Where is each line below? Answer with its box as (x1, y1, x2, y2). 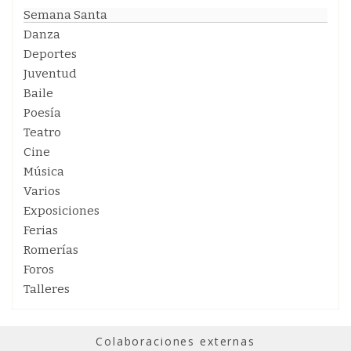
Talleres (24, 282, 70, 296)
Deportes (24, 47, 77, 61)
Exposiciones (24, 204, 100, 218)
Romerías (24, 243, 78, 257)
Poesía (24, 106, 61, 120)
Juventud (24, 67, 77, 81)
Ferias (24, 223, 58, 237)
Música (24, 165, 64, 179)
